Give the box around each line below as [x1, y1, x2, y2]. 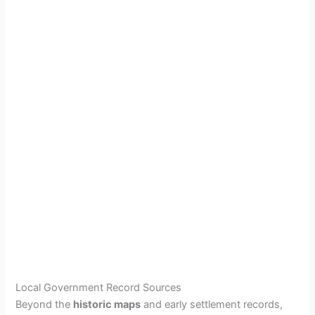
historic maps [73, 298, 141, 311]
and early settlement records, [141, 298, 283, 311]
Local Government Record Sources [15, 281, 182, 295]
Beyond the [15, 298, 74, 311]
